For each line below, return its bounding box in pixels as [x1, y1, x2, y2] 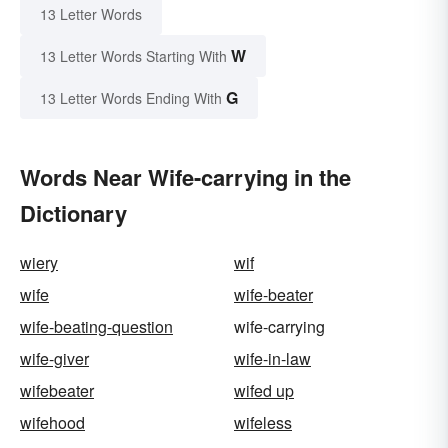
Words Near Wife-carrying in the [20, 161, 351, 194]
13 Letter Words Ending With [40, 88, 222, 109]
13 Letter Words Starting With [40, 46, 227, 67]
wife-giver [20, 347, 89, 371]
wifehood [20, 411, 85, 435]
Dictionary [20, 197, 127, 230]
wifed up [234, 379, 294, 403]
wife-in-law [234, 347, 311, 371]
